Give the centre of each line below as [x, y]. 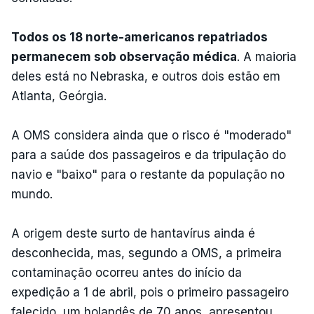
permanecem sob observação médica [124, 56]
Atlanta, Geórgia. [59, 96]
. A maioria [267, 56]
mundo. [34, 194]
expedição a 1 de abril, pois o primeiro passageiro [150, 292]
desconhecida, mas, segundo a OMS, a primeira [146, 253]
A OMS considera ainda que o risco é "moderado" [151, 135]
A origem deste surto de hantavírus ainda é [133, 233]
